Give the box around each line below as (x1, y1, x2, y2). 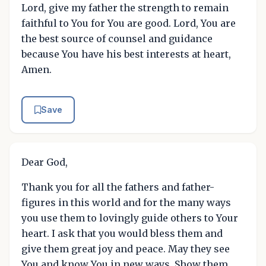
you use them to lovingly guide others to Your (21, 211, 238, 224)
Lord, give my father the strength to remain (21, 1, 229, 14)
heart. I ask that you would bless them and (21, 227, 223, 239)
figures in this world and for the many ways (21, 196, 231, 208)
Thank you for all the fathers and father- (21, 180, 214, 193)
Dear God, (21, 156, 68, 168)
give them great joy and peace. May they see (21, 242, 230, 255)
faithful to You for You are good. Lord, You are (21, 17, 236, 29)
